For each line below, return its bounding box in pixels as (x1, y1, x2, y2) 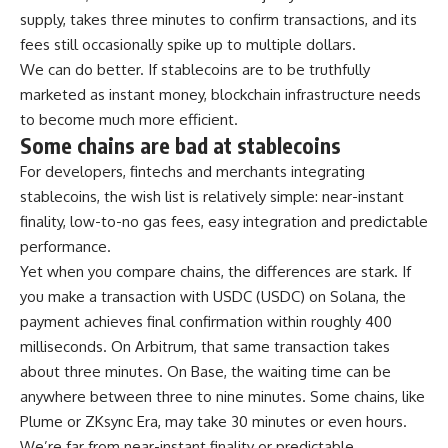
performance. (20, 237, 115, 257)
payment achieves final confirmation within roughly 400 (20, 312, 392, 332)
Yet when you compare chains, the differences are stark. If (20, 262, 411, 282)
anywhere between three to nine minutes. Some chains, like (20, 387, 425, 407)
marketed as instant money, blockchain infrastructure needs (20, 85, 421, 105)
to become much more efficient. (20, 110, 238, 130)
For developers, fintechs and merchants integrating (20, 162, 365, 182)
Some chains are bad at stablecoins (20, 132, 341, 160)
